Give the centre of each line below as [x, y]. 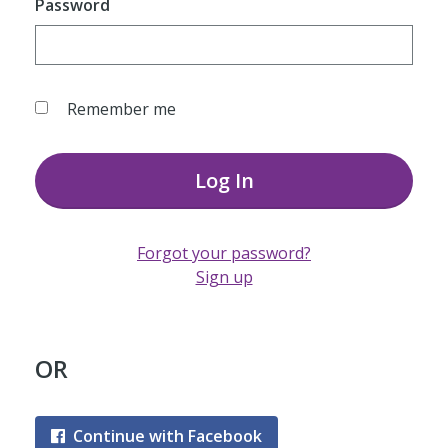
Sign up [224, 277]
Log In [224, 180]
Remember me [121, 109]
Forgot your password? [224, 253]
